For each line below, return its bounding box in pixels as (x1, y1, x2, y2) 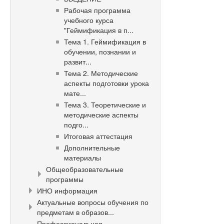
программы (46, 174, 83, 184)
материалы (64, 152, 101, 162)
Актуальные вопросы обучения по (37, 197, 148, 207)
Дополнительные (64, 142, 120, 152)
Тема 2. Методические (64, 68, 138, 78)
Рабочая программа (64, 5, 130, 15)
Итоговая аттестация (64, 131, 132, 141)
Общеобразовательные (46, 164, 123, 174)
